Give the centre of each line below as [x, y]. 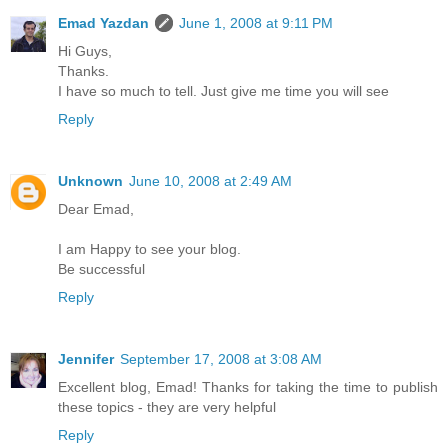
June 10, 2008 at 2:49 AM [210, 181]
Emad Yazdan [103, 23]
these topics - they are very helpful [167, 407]
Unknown [90, 181]
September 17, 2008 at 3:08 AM [221, 359]
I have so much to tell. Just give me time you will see [223, 91]
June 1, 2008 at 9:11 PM [256, 23]
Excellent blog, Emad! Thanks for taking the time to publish [248, 387]
